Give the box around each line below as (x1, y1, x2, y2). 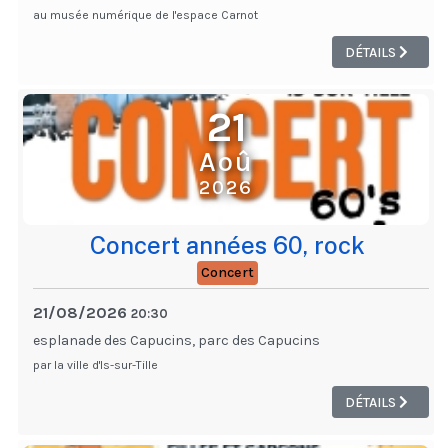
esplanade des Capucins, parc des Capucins (33, 332, 320, 350)
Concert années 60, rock (89, 231, 365, 260)
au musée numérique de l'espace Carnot (33, 8, 258, 23)
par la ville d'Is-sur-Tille (33, 358, 158, 373)
